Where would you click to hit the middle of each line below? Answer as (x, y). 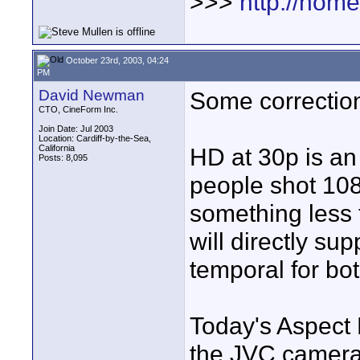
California (57, 148)
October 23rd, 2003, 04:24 (116, 60)
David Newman (92, 95)
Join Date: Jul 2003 (76, 129)
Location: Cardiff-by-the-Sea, (95, 138)
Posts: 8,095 (63, 157)
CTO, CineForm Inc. (78, 109)
